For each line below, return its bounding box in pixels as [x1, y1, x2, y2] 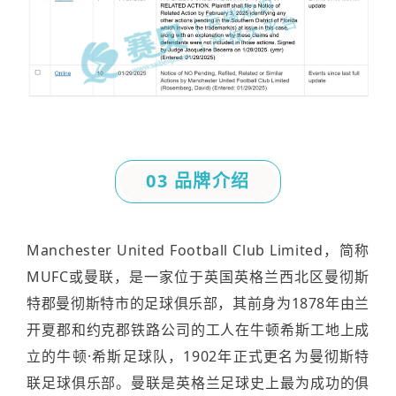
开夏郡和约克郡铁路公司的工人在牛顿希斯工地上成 [27, 320, 369, 340]
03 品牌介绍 [146, 169, 250, 194]
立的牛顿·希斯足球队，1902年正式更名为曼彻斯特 [27, 346, 369, 367]
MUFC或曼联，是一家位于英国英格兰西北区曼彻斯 [27, 267, 369, 287]
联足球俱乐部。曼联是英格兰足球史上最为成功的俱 [27, 373, 369, 393]
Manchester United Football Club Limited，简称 [27, 240, 369, 261]
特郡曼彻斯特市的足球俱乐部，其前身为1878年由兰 [27, 293, 369, 314]
